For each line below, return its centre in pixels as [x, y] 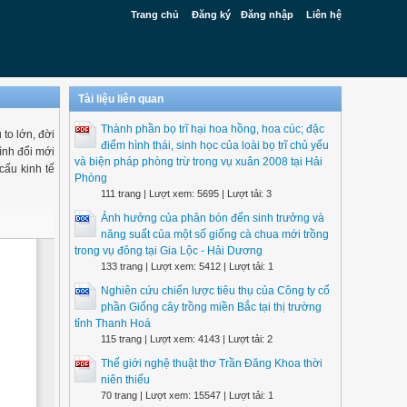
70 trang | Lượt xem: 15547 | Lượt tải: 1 [187, 395]
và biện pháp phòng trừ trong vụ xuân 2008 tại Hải [199, 162]
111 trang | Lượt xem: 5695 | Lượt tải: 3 [186, 194]
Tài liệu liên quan [121, 99]
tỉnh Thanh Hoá [113, 323]
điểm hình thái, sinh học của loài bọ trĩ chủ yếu [215, 145]
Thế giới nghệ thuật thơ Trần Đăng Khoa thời [212, 363]
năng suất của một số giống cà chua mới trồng [215, 234]
